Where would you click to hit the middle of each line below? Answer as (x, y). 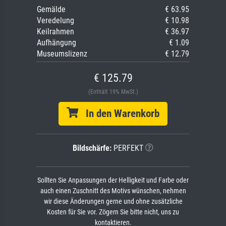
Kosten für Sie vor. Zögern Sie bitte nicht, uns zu (113, 212)
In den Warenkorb (119, 114)
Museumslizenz (62, 54)
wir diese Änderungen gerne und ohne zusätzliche (113, 202)
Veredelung (55, 21)
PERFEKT (127, 148)
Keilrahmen (55, 32)
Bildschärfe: (92, 148)
